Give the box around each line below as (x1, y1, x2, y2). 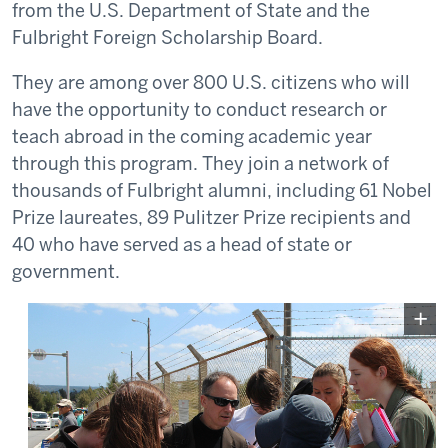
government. (12, 259, 120, 283)
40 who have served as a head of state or (12, 232, 352, 256)
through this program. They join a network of (12, 151, 389, 175)
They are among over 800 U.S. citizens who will (12, 70, 410, 94)
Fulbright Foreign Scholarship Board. (12, 25, 323, 49)
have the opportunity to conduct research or (12, 97, 387, 121)
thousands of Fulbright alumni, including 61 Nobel (12, 178, 432, 202)
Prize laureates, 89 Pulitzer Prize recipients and (12, 205, 411, 229)
